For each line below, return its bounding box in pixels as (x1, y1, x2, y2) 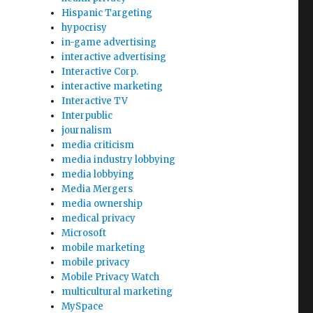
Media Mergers (61, 183, 133, 195)
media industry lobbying (61, 154, 176, 166)
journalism (61, 124, 112, 136)
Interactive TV (61, 95, 129, 107)
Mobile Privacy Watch (61, 271, 160, 283)
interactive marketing (61, 80, 163, 92)
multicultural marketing (61, 286, 173, 298)
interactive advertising (61, 51, 167, 63)
